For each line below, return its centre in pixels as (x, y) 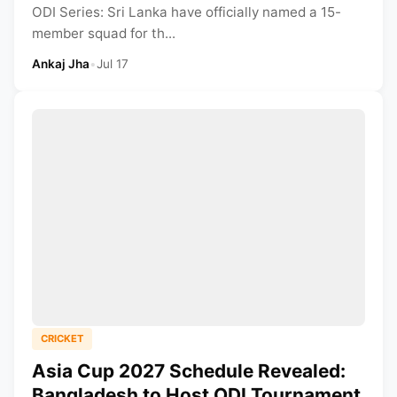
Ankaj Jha (61, 64)
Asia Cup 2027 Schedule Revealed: (189, 370)
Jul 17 (113, 64)
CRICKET (62, 338)
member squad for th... (104, 34)
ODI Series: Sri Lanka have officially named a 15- (187, 12)
